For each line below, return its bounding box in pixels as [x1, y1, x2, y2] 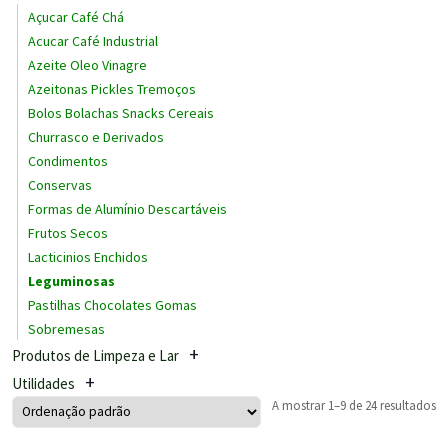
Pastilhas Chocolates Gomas [28, 295, 197, 314]
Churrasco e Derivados [28, 127, 164, 146]
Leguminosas [28, 271, 115, 290]
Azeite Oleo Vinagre [28, 55, 147, 74]
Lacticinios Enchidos [28, 247, 148, 266]
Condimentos [28, 151, 108, 170]
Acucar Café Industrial [28, 31, 158, 50]
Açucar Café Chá [28, 7, 124, 26]
